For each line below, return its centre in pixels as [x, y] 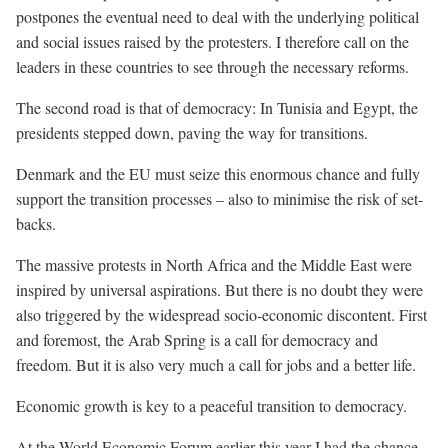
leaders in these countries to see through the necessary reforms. [212, 66]
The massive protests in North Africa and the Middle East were [214, 264]
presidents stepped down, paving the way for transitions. [192, 132]
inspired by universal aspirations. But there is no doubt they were [219, 289]
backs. [36, 223]
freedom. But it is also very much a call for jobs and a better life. [216, 364]
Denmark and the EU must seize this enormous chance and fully [218, 173]
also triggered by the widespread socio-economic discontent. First [221, 314]
